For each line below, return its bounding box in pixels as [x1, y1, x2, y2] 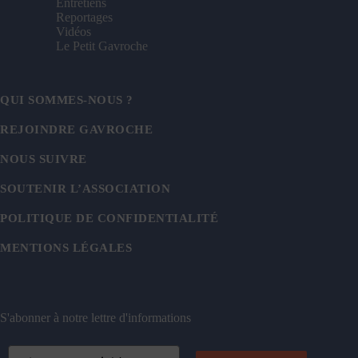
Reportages [56, 10, 113, 25]
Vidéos [56, 25, 91, 39]
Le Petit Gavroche [56, 39, 148, 54]
